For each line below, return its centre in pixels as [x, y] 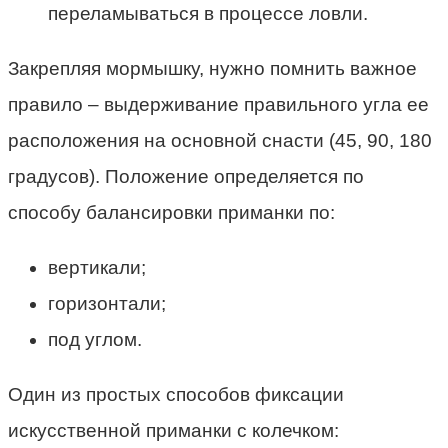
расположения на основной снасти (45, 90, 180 [220, 140]
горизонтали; [107, 303]
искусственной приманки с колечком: [173, 430]
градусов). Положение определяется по [186, 176]
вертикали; [97, 267]
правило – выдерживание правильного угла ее [218, 104]
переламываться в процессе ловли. [208, 13]
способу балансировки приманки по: [171, 212]
